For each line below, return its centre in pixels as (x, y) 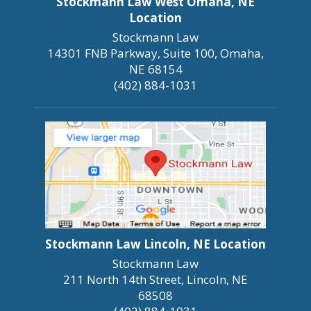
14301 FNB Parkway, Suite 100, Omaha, (155, 53)
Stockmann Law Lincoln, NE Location (155, 244)
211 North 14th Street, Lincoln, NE (155, 280)
